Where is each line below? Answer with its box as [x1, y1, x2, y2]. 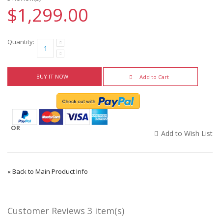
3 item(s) [87, 205, 124, 217]
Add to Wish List [161, 129, 213, 138]
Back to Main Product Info [12, 167, 88, 176]
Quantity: [7, 37, 34, 46]
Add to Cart [139, 73, 169, 81]
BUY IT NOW [36, 73, 68, 80]
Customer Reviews [7, 205, 87, 217]
